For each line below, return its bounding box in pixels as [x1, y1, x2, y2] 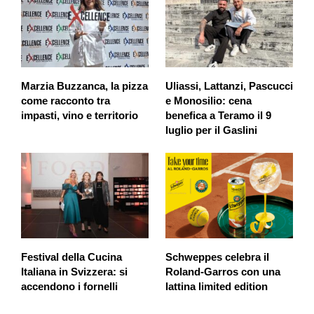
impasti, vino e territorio [21, 109, 138, 122]
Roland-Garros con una [165, 265, 280, 278]
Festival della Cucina [21, 250, 122, 263]
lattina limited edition [165, 280, 268, 292]
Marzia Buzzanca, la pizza [21, 80, 148, 93]
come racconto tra [21, 95, 110, 107]
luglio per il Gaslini [165, 124, 257, 137]
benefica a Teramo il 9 [165, 109, 271, 122]
